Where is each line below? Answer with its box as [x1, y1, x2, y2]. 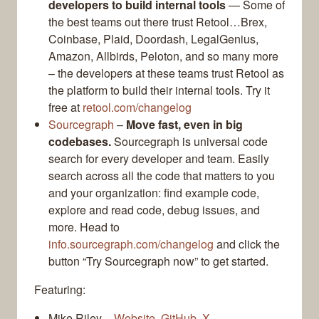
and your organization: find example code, [48, 184, 259, 202]
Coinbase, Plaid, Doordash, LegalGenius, [48, 31, 258, 48]
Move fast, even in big [126, 116, 243, 133]
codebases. [48, 133, 111, 150]
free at [48, 99, 83, 116]
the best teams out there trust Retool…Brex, [48, 14, 267, 31]
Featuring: [34, 281, 85, 298]
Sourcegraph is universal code [111, 133, 268, 150]
